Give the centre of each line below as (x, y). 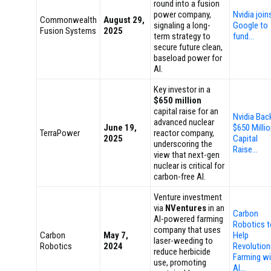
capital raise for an (186, 111)
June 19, (120, 128)
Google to (250, 25)
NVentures (186, 208)
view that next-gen (187, 155)
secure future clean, (188, 47)
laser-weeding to (183, 241)
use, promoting (180, 263)
